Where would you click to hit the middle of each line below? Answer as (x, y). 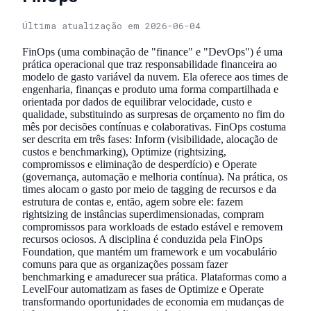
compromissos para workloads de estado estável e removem (152, 226)
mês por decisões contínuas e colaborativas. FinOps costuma (154, 126)
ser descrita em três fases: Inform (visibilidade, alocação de (150, 139)
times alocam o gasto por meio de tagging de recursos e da (149, 189)
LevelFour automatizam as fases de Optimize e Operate (143, 289)
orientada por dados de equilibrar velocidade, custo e (137, 101)
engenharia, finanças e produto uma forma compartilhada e (150, 89)
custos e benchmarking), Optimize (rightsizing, (124, 151)
